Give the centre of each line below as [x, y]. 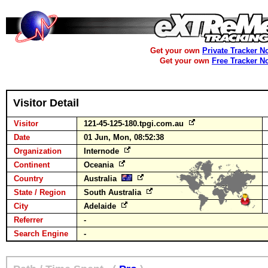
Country [28, 179]
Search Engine [41, 234]
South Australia [114, 192]
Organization [38, 151]
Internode [103, 151]
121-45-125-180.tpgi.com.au [135, 124]
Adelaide [101, 206]
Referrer [28, 220]
